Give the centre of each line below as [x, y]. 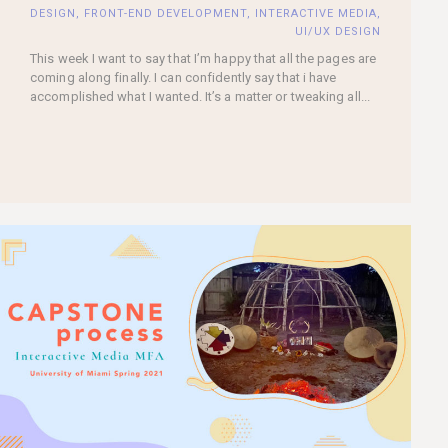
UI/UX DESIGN [338, 31]
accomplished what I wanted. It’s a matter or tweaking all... [200, 96]
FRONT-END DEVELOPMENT [165, 13]
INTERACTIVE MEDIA [316, 13]
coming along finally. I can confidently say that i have [183, 77]
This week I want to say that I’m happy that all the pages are [203, 58]
